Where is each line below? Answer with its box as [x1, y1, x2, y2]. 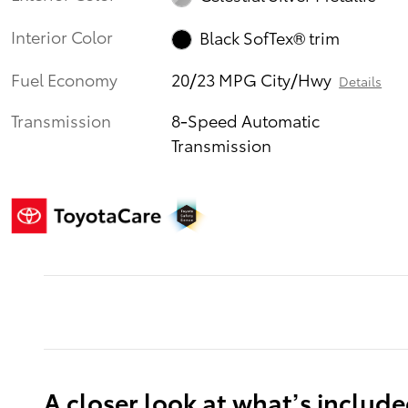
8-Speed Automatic [171, 107, 321, 131]
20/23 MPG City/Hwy [171, 66, 332, 90]
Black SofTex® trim [199, 25, 340, 48]
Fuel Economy [11, 66, 117, 90]
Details [339, 71, 382, 90]
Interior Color [11, 25, 113, 48]
